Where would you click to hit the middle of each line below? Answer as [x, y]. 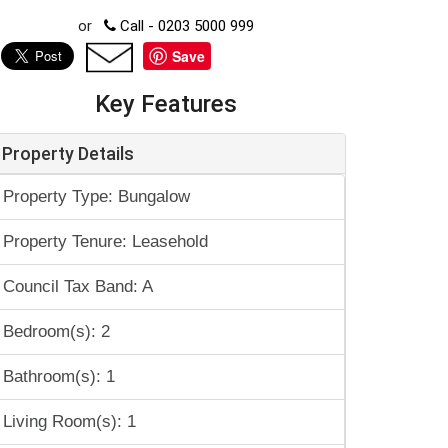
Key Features [166, 104]
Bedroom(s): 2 [56, 331]
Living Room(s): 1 [69, 421]
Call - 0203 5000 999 [185, 26]
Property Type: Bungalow [96, 196]
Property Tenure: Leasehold [105, 241]
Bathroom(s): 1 [59, 376]
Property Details [68, 153]
